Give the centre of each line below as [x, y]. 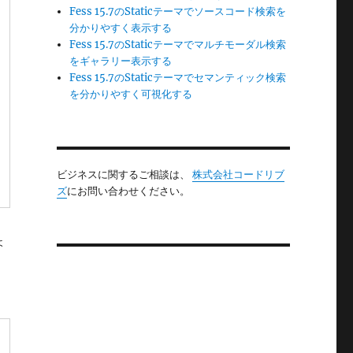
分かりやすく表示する [121, 28]
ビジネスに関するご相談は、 [124, 175]
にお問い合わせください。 [128, 191]
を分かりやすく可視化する [131, 95]
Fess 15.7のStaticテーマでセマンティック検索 [178, 78]
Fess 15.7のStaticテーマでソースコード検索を [178, 12]
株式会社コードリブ [238, 175]
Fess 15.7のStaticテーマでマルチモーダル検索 [178, 45]
